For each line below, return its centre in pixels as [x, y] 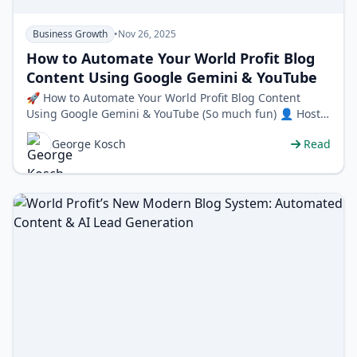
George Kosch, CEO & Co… [96, 130]
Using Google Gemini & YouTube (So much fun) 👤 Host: [153, 114]
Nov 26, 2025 [147, 34]
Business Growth [70, 34]
